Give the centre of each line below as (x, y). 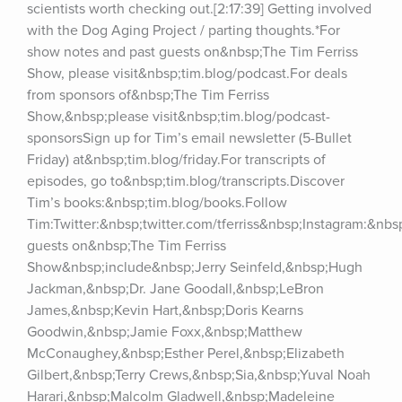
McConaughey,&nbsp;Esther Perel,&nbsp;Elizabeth (186, 354)
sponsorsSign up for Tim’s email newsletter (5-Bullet (189, 138)
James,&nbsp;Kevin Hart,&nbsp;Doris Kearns (165, 310)
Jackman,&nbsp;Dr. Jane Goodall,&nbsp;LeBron (175, 289)
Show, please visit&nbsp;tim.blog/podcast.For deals (187, 74)
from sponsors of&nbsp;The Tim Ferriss (148, 95)
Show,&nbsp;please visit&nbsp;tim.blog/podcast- (179, 117)
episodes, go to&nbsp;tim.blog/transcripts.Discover (186, 181)
